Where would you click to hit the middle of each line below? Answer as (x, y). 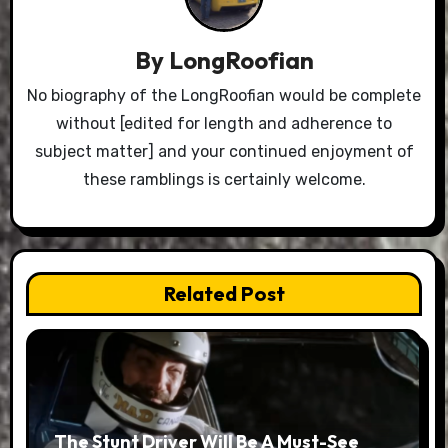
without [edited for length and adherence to (224, 123)
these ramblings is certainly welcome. (224, 179)
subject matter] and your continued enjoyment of (224, 151)
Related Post (224, 293)
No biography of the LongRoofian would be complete (224, 95)
